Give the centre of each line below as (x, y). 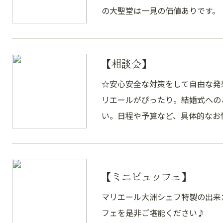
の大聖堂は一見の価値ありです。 (161, 10)
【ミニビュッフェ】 (146, 176)
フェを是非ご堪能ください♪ (153, 213)
